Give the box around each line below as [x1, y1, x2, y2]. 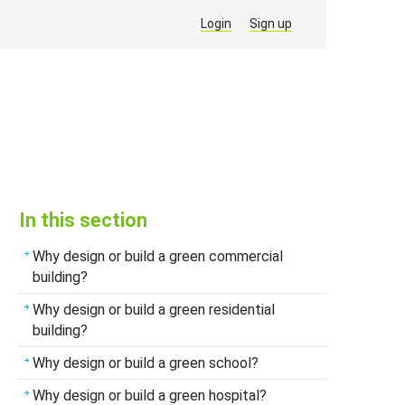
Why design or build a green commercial [33, 248, 283, 265]
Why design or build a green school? [33, 354, 259, 372]
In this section [19, 209, 147, 231]
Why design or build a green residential [33, 301, 275, 318]
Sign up [250, 16, 292, 31]
